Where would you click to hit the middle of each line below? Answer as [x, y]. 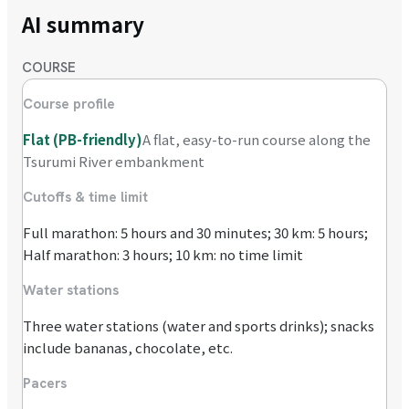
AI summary [84, 23]
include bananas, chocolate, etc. [128, 348]
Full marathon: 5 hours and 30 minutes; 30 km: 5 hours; [195, 233]
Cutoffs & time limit [85, 198]
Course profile [69, 105]
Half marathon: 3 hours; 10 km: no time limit [163, 255]
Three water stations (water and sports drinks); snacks [199, 326]
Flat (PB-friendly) [83, 140]
